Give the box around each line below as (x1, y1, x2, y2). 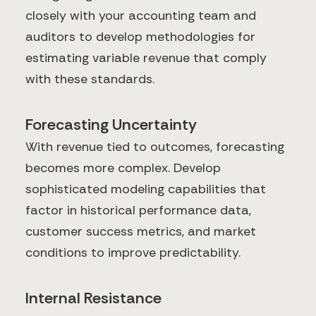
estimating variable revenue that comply (25, 49, 267, 67)
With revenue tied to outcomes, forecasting (25, 138, 284, 156)
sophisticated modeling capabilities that (25, 181, 266, 198)
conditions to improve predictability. (25, 244, 241, 262)
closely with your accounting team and (25, 7, 256, 25)
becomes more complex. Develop (25, 159, 221, 177)
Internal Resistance (25, 288, 162, 309)
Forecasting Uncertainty (25, 114, 197, 135)
